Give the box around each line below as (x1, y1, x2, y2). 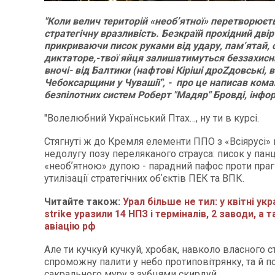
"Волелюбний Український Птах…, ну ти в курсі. (44, 112, 259, 124)
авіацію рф (44, 220, 96, 232)
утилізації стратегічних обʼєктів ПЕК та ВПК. (44, 172, 244, 184)
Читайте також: (44, 196, 123, 207)
